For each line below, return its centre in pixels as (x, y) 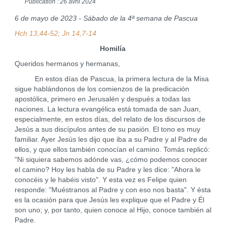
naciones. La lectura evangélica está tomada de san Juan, (107, 109)
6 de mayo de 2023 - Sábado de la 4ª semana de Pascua (106, 18)
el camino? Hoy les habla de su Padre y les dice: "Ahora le (107, 170)
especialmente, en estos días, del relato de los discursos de (110, 119)
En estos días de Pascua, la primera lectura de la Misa (111, 79)
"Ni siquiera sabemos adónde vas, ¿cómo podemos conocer (111, 160)
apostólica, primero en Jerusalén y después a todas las (102, 99)
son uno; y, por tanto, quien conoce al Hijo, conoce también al (113, 210)
